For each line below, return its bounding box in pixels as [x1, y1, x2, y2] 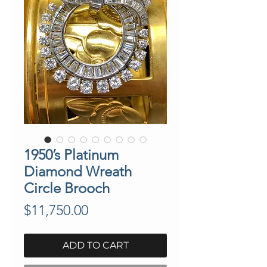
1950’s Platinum [24, 145, 119, 163]
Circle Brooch [24, 179, 110, 197]
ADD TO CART [62, 239, 129, 251]
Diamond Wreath [24, 162, 132, 180]
